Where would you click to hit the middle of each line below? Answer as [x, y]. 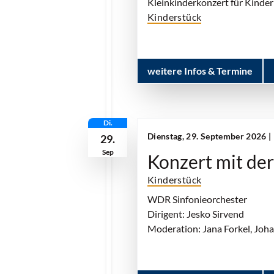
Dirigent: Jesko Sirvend [196, 214]
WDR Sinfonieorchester [197, 199]
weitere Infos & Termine [200, 71]
